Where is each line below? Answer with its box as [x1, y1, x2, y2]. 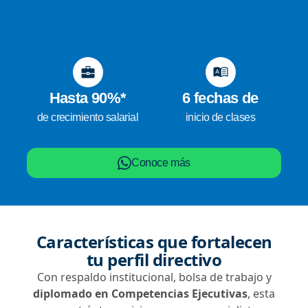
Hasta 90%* [49, 89, 126, 107]
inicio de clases [185, 111, 256, 123]
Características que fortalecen [36, 230, 272, 253]
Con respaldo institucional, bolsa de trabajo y [36, 269, 272, 285]
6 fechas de [182, 89, 258, 107]
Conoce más [131, 156, 190, 168]
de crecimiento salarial [36, 111, 139, 123]
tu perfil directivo [86, 247, 222, 271]
